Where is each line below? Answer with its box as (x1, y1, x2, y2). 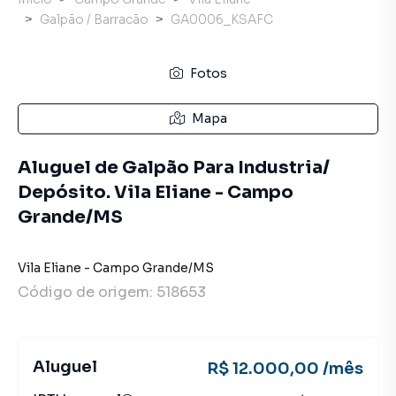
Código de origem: (18, 283, 156, 301)
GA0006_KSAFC (171, 11, 273, 27)
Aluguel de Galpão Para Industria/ (18, 156, 330, 179)
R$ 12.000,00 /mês (207, 359, 363, 378)
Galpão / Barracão (40, 11, 148, 27)
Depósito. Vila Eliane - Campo (18, 181, 293, 203)
